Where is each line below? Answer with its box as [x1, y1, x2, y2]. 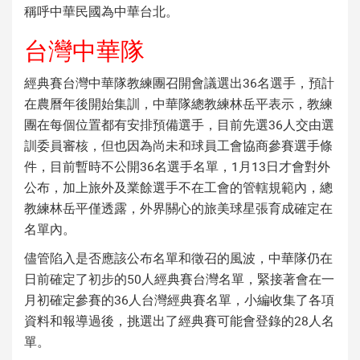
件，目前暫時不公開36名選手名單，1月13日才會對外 [24, 157, 330, 175]
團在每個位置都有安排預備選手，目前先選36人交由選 [24, 115, 334, 133]
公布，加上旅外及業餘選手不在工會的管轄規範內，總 [24, 178, 333, 196]
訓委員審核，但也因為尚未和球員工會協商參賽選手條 [24, 136, 333, 154]
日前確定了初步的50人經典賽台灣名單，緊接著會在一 [24, 269, 334, 288]
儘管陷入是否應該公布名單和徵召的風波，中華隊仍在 [24, 248, 333, 267]
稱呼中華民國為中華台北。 [24, 2, 178, 20]
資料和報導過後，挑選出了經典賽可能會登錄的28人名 [24, 311, 334, 329]
